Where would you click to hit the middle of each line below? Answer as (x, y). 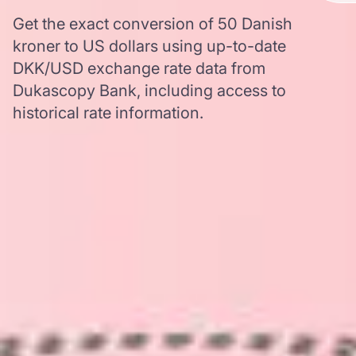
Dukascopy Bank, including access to (149, 91)
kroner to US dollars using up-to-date (149, 46)
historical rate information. (108, 113)
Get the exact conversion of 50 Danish (153, 24)
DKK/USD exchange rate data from (139, 68)
